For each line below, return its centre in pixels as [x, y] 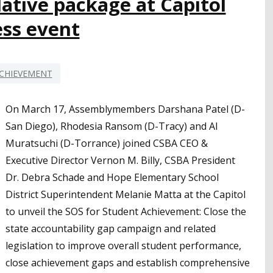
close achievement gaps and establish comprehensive [128, 262]
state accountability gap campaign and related [111, 228]
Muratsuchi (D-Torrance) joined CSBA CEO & [107, 143]
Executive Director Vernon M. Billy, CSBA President [120, 160]
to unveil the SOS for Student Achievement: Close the [126, 211]
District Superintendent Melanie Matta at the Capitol [126, 194]
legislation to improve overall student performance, [123, 245]
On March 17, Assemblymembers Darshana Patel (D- [125, 109]
